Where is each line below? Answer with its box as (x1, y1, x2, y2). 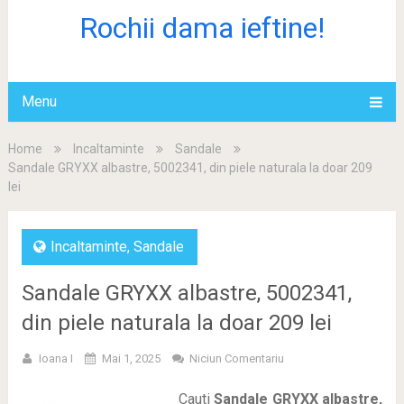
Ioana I (38, 352, 73, 365)
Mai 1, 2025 (101, 352, 161, 365)
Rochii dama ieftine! (78, 11, 325, 45)
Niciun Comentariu (188, 352, 284, 365)
